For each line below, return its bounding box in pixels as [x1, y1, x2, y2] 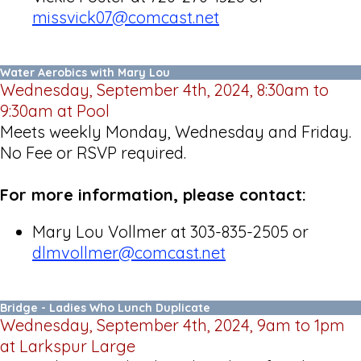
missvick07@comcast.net [32, 6, 219, 27]
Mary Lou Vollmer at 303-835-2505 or [32, 221, 309, 242]
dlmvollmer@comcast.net [32, 242, 226, 263]
